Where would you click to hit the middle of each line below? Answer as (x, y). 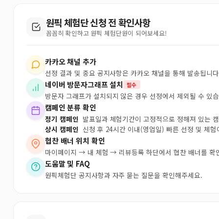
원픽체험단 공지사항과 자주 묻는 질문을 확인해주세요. (124, 175)
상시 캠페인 (62, 129)
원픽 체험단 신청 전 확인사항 (98, 22)
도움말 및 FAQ (67, 164)
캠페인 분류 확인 (71, 107)
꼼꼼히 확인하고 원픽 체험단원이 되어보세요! (106, 33)
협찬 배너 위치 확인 (75, 141)
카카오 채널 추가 (71, 61)
